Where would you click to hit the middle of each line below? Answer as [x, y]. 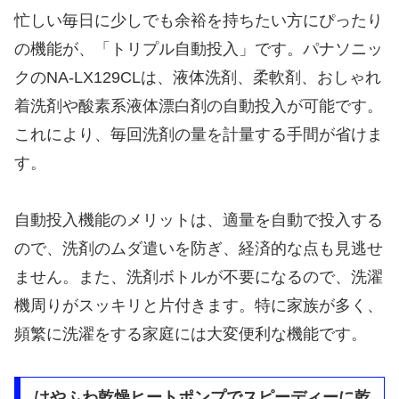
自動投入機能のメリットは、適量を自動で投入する [199, 220]
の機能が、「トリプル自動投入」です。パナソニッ [199, 49]
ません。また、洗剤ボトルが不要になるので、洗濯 [199, 277]
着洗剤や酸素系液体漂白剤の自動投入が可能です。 [199, 106]
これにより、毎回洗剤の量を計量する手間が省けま [199, 134]
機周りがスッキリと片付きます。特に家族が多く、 [199, 305]
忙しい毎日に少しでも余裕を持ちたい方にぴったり [199, 20]
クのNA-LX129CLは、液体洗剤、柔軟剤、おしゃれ [198, 77]
